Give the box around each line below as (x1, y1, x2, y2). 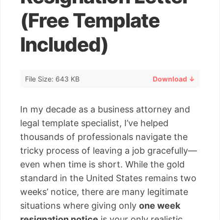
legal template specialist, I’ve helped (20, 117, 168, 128)
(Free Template (20, 8, 160, 32)
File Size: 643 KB (25, 74, 80, 83)
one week (139, 200, 180, 211)
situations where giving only (20, 200, 139, 211)
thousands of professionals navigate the (20, 131, 188, 142)
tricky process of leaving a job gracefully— (20, 145, 197, 156)
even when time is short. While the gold (20, 159, 185, 169)
